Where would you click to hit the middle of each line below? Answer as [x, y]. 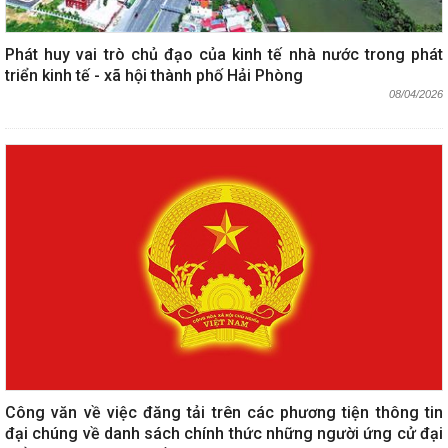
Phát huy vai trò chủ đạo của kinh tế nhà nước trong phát [224, 54]
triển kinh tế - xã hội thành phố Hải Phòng [154, 75]
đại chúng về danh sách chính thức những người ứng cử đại [224, 433]
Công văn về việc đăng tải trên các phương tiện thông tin [224, 412]
